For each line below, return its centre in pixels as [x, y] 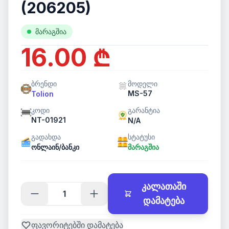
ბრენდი [44, 84]
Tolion [42, 94]
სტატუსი [141, 137]
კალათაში [164, 186]
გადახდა [46, 137]
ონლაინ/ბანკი [55, 147]
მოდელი [143, 84]
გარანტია [144, 110]
